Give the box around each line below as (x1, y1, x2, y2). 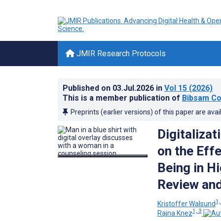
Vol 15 (164, 83, 187, 93)
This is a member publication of (63, 93, 182, 103)
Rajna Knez (157, 209, 192, 218)
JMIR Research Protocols (74, 49, 166, 58)
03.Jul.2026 (112, 83, 156, 93)
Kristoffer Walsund (157, 199, 216, 208)
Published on (63, 83, 112, 93)
